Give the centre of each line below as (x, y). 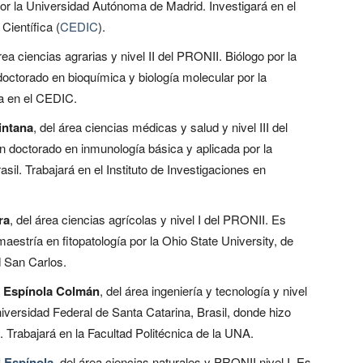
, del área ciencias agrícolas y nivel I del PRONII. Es (148, 219)
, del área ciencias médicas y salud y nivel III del (160, 126)
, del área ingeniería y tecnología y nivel (203, 290)
